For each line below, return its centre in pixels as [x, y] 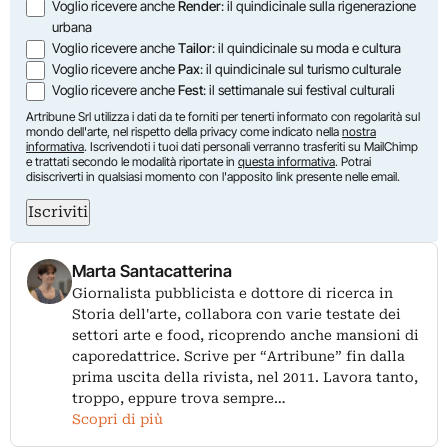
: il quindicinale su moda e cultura [307, 48]
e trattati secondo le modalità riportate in [132, 162]
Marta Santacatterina [152, 271]
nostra [359, 132]
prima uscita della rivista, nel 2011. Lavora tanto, [245, 377]
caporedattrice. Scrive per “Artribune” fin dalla [238, 356]
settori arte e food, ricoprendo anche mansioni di [245, 335]
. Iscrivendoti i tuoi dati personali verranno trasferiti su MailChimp [251, 147]
